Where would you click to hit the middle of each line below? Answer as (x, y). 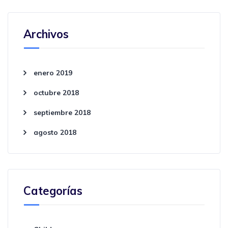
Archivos (46, 34)
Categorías (53, 191)
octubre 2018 (56, 92)
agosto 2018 (55, 132)
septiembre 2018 (62, 112)
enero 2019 (53, 73)
